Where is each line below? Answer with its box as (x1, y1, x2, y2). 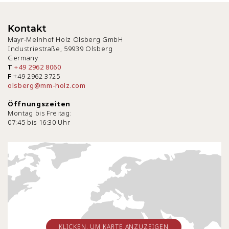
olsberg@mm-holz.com (8, 80, 86, 90)
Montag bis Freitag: (8, 108, 72, 118)
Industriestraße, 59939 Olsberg (8, 43, 113, 53)
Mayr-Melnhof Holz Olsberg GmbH (8, 34, 123, 44)
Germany (8, 53, 38, 62)
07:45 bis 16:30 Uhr (8, 117, 71, 127)
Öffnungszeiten (8, 99, 71, 108)
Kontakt (8, 22, 47, 34)
